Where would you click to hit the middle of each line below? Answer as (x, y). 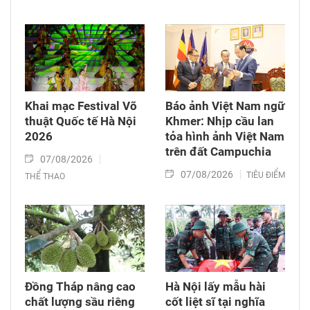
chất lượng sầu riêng (80, 301)
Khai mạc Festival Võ (81, 106)
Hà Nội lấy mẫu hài (216, 286)
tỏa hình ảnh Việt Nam (225, 136)
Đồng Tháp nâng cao (80, 286)
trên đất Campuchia (218, 151)
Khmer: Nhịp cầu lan (220, 121)
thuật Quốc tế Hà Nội (81, 121)
